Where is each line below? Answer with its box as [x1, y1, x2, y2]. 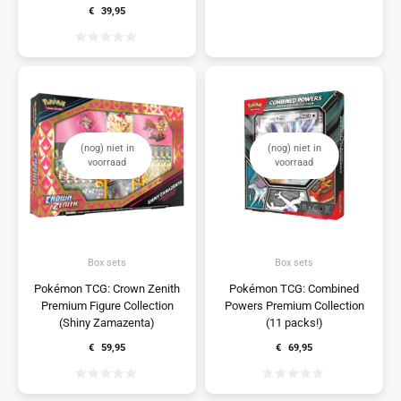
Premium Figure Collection [40, 298, 174, 312]
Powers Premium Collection [224, 298, 364, 312]
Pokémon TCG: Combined [229, 281, 359, 295]
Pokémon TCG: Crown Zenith [34, 281, 180, 295]
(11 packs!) [265, 315, 323, 329]
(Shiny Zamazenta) [59, 315, 155, 329]
